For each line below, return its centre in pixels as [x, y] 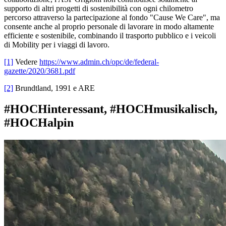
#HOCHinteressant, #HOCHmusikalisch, [111, 109]
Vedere [26, 62]
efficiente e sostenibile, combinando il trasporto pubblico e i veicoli [110, 35]
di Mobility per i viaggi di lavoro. [57, 44]
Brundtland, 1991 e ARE [54, 88]
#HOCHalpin [39, 123]
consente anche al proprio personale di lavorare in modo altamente [109, 26]
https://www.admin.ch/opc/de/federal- [99, 62]
